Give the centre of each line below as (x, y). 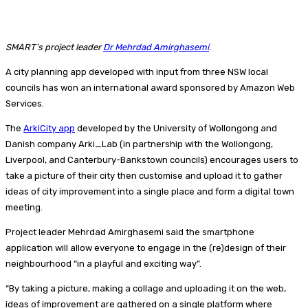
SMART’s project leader (54, 47)
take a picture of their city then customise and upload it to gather (144, 175)
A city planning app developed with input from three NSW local (137, 71)
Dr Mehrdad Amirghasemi (156, 47)
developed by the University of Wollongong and (176, 128)
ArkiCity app (49, 128)
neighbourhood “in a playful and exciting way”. (103, 263)
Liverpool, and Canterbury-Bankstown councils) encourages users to (152, 159)
